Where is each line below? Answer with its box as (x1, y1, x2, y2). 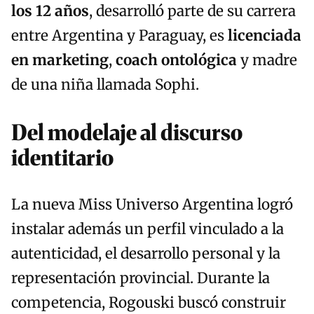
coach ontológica (116, 51, 237, 70)
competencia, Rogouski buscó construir (11, 294, 286, 313)
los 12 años (11, 2, 89, 21)
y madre (237, 51, 297, 70)
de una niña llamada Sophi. (11, 76, 199, 95)
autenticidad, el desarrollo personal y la (11, 245, 280, 264)
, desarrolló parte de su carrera (89, 2, 296, 21)
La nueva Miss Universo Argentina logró (11, 196, 293, 214)
